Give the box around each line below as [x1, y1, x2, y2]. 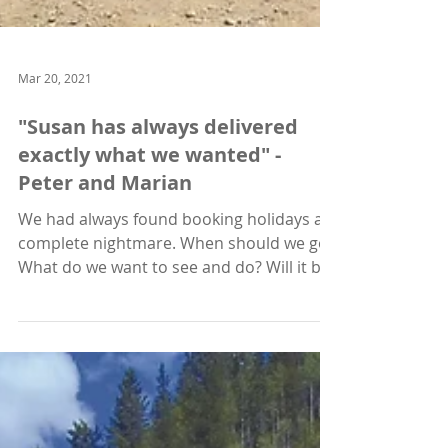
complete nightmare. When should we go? [18, 376, 335, 398]
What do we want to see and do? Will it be [18, 400, 330, 422]
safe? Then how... [18, 424, 145, 446]
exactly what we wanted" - [18, 285, 281, 312]
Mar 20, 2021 [18, 214, 92, 230]
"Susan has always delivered [18, 257, 298, 284]
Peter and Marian [18, 313, 192, 340]
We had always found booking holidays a [18, 352, 323, 374]
